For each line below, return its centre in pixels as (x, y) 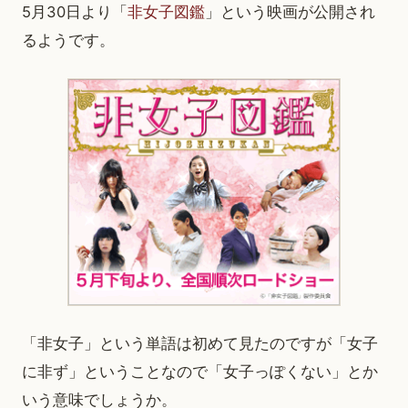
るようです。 (68, 40)
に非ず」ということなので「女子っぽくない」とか (200, 372)
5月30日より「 (75, 12)
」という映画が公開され (290, 12)
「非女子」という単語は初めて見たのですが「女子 (200, 344)
